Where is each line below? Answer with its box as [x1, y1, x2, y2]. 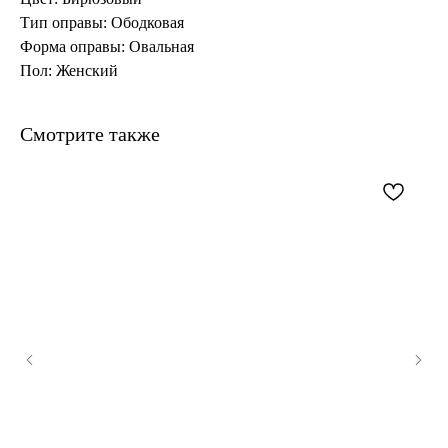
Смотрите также [20, 123, 160, 146]
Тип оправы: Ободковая [20, 14, 184, 32]
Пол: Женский [20, 62, 118, 80]
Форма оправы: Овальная [20, 38, 194, 56]
